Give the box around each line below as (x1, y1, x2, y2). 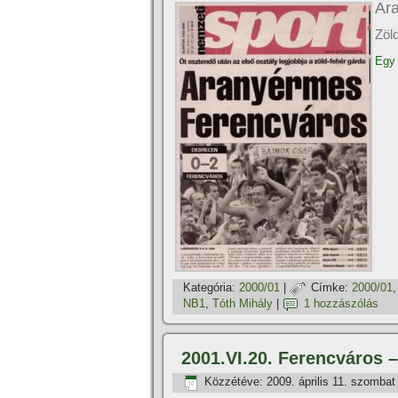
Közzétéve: (204, 375, 263, 389)
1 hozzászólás (304, 297, 378, 311)
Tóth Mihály (212, 297, 273, 311)
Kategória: (183, 281, 235, 295)
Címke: (311, 281, 348, 295)
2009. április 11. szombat (267, 375, 395, 389)
